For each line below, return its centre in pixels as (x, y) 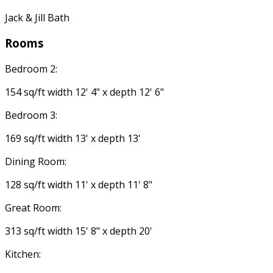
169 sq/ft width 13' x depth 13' (73, 138)
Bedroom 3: (31, 115)
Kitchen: (23, 254)
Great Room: (33, 208)
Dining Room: (36, 161)
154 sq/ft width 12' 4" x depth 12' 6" (84, 92)
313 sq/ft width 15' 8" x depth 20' (79, 231)
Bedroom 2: (31, 69)
